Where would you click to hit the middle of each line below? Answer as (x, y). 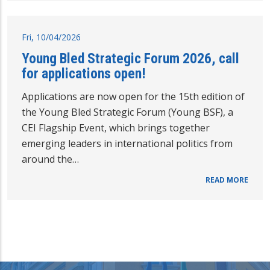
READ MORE (227, 180)
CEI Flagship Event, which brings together (116, 128)
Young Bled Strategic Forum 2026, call (130, 59)
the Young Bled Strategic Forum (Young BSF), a (127, 112)
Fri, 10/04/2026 (51, 37)
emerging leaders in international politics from (127, 144)
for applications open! (84, 74)
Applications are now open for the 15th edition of (133, 97)
